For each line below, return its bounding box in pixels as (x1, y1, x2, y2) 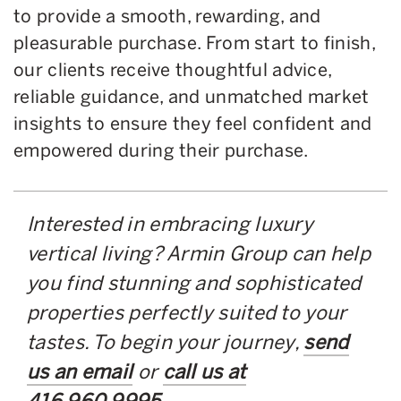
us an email (27, 359, 133, 384)
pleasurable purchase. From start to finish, (13, 31, 375, 54)
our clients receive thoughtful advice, (13, 58, 332, 81)
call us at (162, 359, 246, 384)
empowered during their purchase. (13, 139, 312, 161)
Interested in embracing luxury (27, 211, 313, 236)
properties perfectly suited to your (27, 300, 347, 325)
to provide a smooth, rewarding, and (13, 4, 321, 27)
